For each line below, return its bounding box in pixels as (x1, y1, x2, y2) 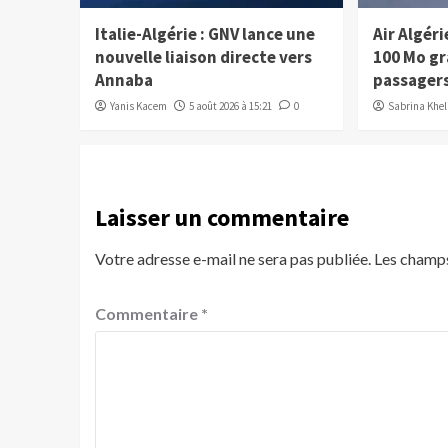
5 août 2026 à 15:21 (188, 99, 272, 114)
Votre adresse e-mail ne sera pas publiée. (94, 249, 371, 269)
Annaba (94, 69, 153, 92)
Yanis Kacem (109, 99, 167, 114)
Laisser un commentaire (94, 202, 349, 234)
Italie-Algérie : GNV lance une (94, 23, 315, 46)
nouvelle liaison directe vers (94, 46, 312, 69)
